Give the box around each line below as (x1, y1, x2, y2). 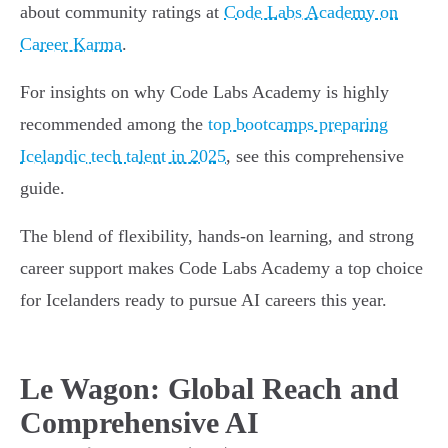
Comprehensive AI (20, 406, 259, 440)
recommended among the (20, 114, 208, 135)
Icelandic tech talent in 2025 (20, 146, 226, 167)
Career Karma (20, 34, 122, 55)
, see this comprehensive (226, 146, 404, 167)
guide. (20, 178, 65, 199)
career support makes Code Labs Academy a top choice (20, 258, 423, 279)
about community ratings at (20, 2, 224, 23)
